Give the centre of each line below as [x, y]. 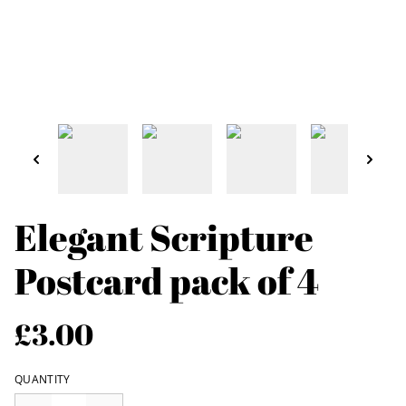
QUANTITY [43, 380]
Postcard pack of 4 [167, 281]
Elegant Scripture [164, 238]
